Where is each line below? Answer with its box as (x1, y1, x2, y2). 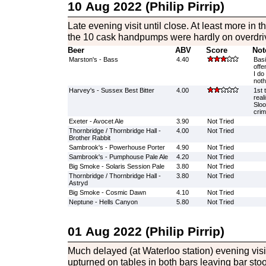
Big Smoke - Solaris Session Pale (68, 163, 164, 170)
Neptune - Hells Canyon (68, 198, 138, 205)
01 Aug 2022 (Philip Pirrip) (67, 224, 224, 238)
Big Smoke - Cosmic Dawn (68, 189, 146, 196)
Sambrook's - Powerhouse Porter (68, 144, 165, 151)
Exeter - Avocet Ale (68, 118, 123, 125)
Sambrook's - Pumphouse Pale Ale (68, 153, 168, 160)
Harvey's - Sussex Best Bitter (68, 87, 154, 94)
